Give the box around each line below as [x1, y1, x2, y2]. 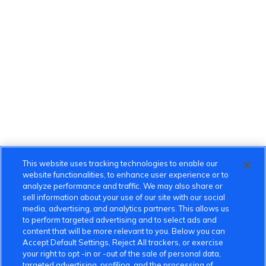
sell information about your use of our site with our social [23, 192, 226, 202]
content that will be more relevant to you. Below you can [23, 226, 226, 236]
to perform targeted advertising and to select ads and [23, 215, 217, 224]
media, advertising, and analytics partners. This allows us [23, 204, 230, 213]
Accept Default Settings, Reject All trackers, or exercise [23, 237, 224, 247]
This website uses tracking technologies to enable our [23, 159, 218, 168]
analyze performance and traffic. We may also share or [23, 181, 223, 191]
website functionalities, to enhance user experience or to [23, 170, 229, 179]
